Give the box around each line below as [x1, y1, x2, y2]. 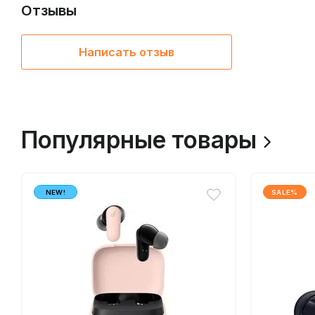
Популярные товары [21, 125, 257, 154]
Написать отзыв [79, 44, 174, 59]
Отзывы [21, 1, 77, 19]
